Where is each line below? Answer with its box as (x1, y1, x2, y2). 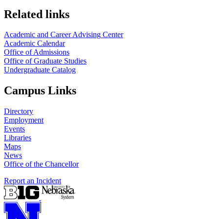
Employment (4, 116, 44, 125)
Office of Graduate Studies (4, 57, 87, 66)
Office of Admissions (4, 48, 69, 57)
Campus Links (4, 84, 76, 97)
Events (4, 125, 25, 133)
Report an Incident (4, 176, 61, 185)
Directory (4, 107, 33, 116)
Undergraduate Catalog (4, 66, 76, 74)
